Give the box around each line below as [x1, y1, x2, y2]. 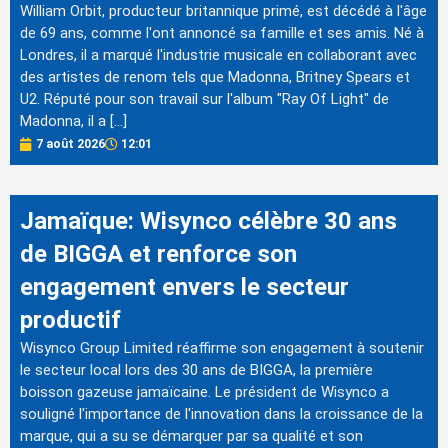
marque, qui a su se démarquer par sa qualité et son [20, 427, 363, 446]
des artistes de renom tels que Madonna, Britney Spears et [20, 68, 410, 87]
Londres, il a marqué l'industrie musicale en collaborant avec [20, 46, 417, 65]
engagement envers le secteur [20, 273, 349, 302]
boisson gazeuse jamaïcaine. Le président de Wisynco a [20, 383, 389, 402]
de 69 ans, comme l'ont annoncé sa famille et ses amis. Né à [20, 24, 424, 43]
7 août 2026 [36, 137, 105, 152]
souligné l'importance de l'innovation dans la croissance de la [20, 405, 423, 424]
